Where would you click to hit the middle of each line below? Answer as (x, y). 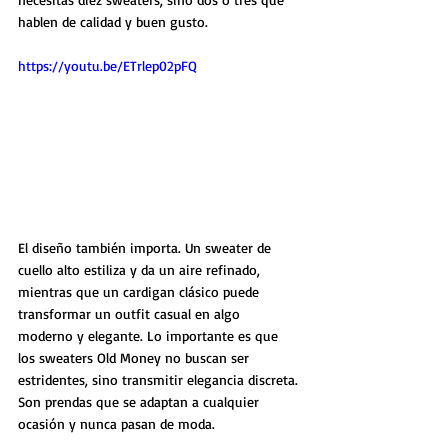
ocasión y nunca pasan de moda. (116, 423)
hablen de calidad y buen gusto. (113, 21)
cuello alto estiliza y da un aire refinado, (141, 269)
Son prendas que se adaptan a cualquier (140, 401)
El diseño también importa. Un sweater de (146, 247)
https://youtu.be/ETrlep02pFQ (107, 65)
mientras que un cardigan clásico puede (140, 291)
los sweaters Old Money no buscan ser (135, 357)
